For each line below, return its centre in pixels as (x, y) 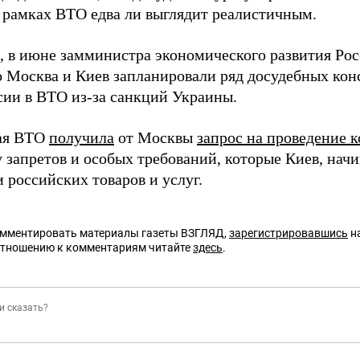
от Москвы (155, 137)
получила (82, 137)
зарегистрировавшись (288, 233)
